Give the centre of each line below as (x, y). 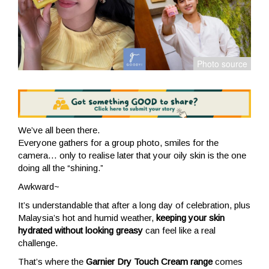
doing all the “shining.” (61, 168)
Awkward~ (39, 186)
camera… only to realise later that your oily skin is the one (132, 155)
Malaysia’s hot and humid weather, (87, 217)
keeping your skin (190, 217)
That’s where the (52, 261)
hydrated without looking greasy (80, 230)
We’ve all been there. (59, 130)
